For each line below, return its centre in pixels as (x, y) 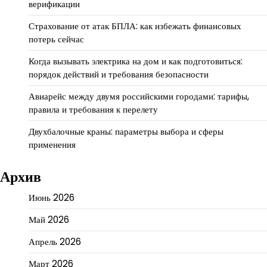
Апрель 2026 (55, 242)
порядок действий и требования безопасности (119, 74)
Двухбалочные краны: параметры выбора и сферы (126, 132)
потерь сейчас (56, 39)
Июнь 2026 (52, 198)
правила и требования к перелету (93, 110)
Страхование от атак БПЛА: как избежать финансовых (135, 26)
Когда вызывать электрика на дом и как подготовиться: (136, 61)
